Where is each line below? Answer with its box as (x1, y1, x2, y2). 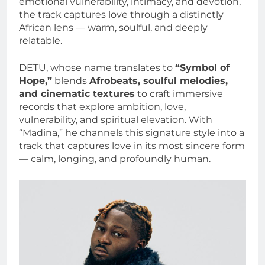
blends (52, 75, 89, 86)
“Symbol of (175, 62, 230, 73)
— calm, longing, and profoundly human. (19, 153, 211, 164)
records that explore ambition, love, (19, 101, 186, 112)
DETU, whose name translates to (19, 62, 175, 73)
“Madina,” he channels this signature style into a (19, 127, 244, 138)
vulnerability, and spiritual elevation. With (19, 114, 212, 125)
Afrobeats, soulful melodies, (89, 75, 228, 86)
